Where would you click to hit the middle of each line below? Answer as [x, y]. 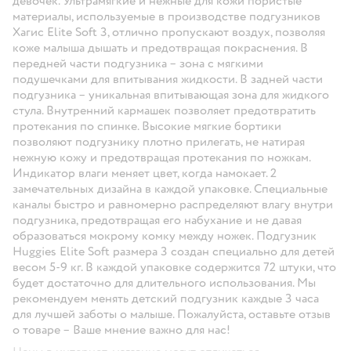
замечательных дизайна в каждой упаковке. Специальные [170, 188]
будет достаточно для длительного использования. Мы [164, 282]
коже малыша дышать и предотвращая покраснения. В [160, 47]
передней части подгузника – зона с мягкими [138, 63]
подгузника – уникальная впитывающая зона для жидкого [171, 94]
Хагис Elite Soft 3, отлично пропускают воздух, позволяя [169, 32]
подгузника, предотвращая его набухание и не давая [157, 220]
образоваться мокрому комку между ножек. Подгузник [165, 235]
